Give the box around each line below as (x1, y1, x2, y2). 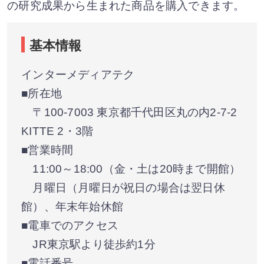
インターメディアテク (21, 68, 135, 81)
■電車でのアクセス (21, 219, 118, 232)
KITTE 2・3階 (21, 124, 94, 137)
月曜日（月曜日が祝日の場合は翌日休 (21, 181, 225, 194)
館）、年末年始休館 (21, 200, 123, 213)
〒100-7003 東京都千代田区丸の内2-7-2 (21, 105, 237, 118)
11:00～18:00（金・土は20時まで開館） (21, 162, 241, 175)
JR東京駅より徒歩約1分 (21, 237, 156, 250)
